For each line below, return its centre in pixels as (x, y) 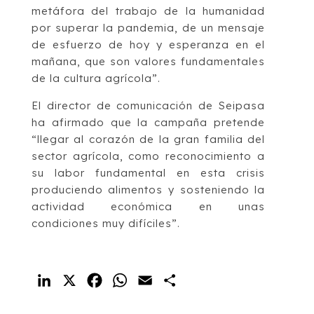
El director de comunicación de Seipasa (148, 105)
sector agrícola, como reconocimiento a (148, 156)
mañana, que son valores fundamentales (148, 61)
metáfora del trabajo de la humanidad (148, 11)
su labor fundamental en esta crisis (148, 172)
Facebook (134, 280)
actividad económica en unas (148, 206)
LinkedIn (79, 280)
